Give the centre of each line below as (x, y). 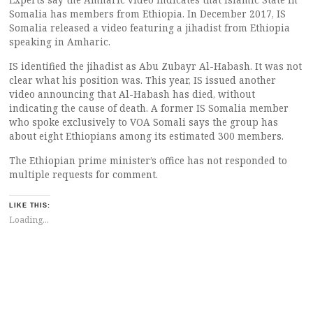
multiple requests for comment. (83, 174)
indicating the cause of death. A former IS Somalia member (149, 108)
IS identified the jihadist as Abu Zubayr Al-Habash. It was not (155, 66)
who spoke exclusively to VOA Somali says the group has (144, 122)
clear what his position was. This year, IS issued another (143, 80)
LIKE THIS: (30, 206)
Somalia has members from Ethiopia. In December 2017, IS (147, 14)
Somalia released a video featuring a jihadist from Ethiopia (150, 28)
